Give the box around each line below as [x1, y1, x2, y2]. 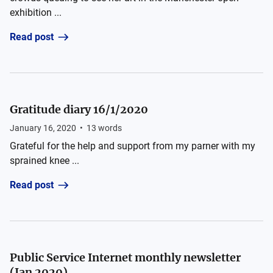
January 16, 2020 [10, 123, 76, 133]
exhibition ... [10, 7, 62, 18]
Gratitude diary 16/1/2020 [10, 102, 148, 116]
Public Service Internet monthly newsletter [10, 250, 241, 264]
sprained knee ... [10, 155, 79, 166]
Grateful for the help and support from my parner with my [10, 140, 255, 152]
